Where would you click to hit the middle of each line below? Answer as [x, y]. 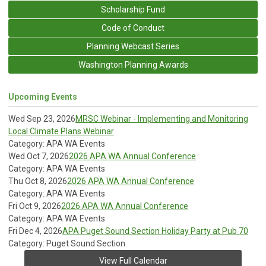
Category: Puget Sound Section [67, 243]
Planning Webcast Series [133, 46]
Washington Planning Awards [133, 64]
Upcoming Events [43, 96]
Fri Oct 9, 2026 [35, 206]
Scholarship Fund [133, 9]
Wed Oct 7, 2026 [39, 156]
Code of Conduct [133, 28]
